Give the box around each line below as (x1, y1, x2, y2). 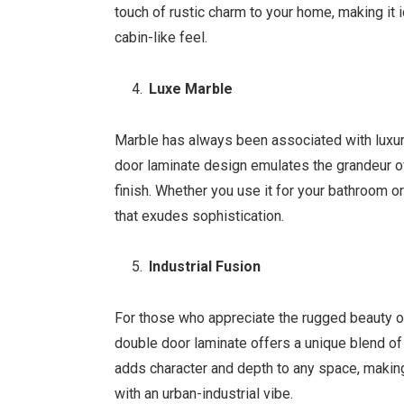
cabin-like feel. (115, 28, 208, 46)
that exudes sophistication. (115, 207, 285, 225)
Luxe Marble (149, 79, 234, 97)
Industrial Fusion (149, 258, 262, 276)
